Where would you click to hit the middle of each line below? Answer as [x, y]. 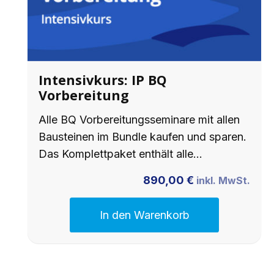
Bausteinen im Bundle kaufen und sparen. [143, 137]
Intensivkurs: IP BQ [103, 80]
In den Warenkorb [144, 215]
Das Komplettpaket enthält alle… [120, 154]
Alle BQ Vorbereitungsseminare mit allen [139, 120]
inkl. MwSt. [223, 180]
